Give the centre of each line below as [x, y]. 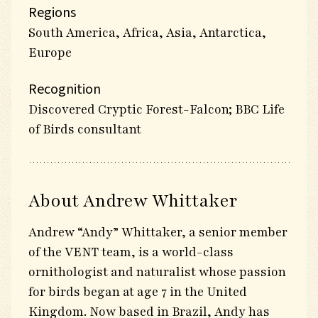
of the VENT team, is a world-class [131, 252]
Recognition [65, 89]
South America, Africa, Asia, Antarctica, [147, 33]
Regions [52, 13]
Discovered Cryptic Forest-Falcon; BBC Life [157, 109]
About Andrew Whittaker [133, 201]
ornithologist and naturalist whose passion [157, 272]
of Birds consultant [85, 129]
